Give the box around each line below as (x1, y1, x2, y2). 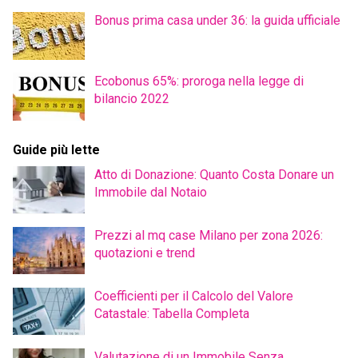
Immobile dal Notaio (94, 185, 207, 201)
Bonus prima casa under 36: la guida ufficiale (94, 13, 340, 29)
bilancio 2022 (94, 91, 169, 107)
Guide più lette (13, 142, 100, 158)
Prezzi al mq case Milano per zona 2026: (94, 228, 323, 244)
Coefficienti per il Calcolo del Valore (94, 288, 293, 304)
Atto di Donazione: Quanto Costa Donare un (94, 167, 334, 183)
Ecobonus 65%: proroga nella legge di (94, 74, 304, 89)
